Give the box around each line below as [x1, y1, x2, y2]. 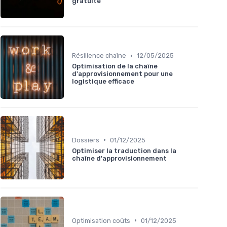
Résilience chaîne [72, 52, 126, 60]
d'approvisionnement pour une [72, 70, 173, 78]
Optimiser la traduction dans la [72, 146, 176, 155]
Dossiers [72, 136, 99, 144]
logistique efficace [72, 78, 134, 86]
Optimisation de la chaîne [72, 62, 158, 70]
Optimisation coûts [72, 216, 130, 224]
